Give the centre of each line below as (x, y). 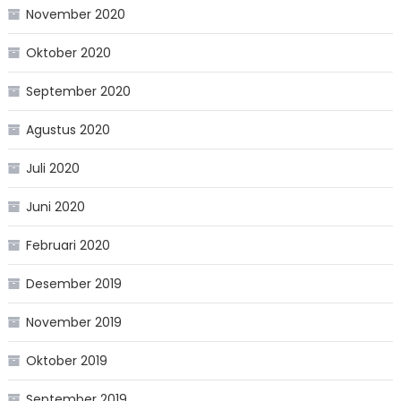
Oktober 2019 (66, 361)
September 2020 (78, 92)
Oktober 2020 (68, 53)
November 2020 (75, 15)
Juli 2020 (52, 169)
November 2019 (73, 323)
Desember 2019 (73, 284)
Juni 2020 (55, 207)
